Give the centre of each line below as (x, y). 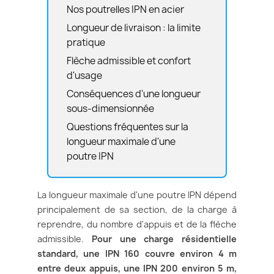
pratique (86, 43)
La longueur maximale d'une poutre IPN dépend (137, 195)
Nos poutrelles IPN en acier (125, 10)
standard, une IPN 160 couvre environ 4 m (137, 254)
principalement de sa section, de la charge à (137, 210)
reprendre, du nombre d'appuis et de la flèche (137, 224)
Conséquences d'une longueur (134, 94)
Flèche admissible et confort (129, 61)
